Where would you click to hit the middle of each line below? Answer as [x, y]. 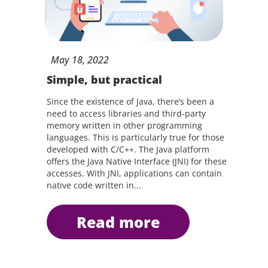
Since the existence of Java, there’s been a [130, 101]
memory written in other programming [124, 125]
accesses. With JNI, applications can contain [134, 173]
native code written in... [94, 185]
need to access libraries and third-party [126, 113]
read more [123, 222]
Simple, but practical [104, 80]
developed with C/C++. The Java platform [128, 149]
